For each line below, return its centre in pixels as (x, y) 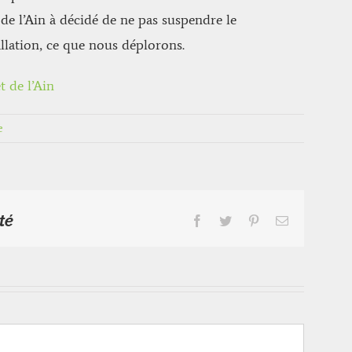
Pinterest (280, 220)
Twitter (249, 220)
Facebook (227, 220)
